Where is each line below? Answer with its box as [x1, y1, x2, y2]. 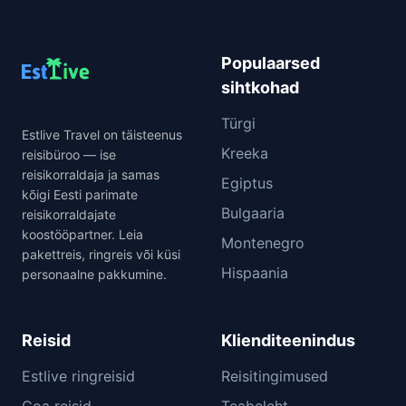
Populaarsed [221, 53, 320, 72]
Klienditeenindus [221, 330, 355, 350]
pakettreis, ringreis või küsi [22, 246, 180, 262]
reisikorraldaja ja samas [22, 166, 159, 182]
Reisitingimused [221, 366, 328, 385]
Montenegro [221, 233, 304, 252]
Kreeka [221, 143, 268, 162]
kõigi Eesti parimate [22, 186, 138, 202]
